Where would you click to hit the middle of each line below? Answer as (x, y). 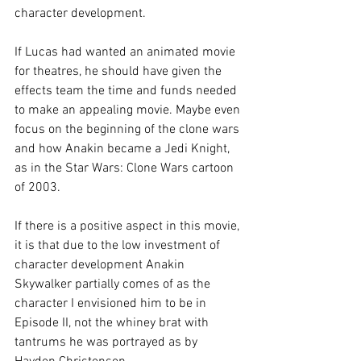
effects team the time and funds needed (127, 91)
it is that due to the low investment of (119, 246)
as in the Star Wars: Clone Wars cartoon (126, 169)
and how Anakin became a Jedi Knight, (124, 149)
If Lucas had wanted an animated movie (127, 53)
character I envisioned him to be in (112, 304)
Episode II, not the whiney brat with (113, 324)
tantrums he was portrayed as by (108, 343)
